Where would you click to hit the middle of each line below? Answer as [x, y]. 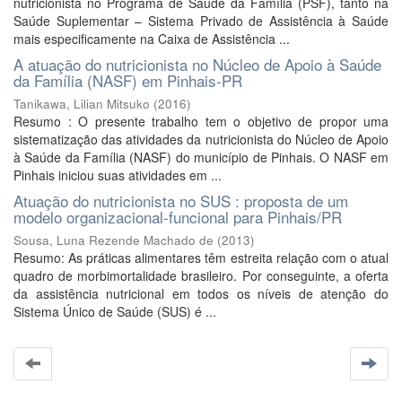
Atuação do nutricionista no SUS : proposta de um [181, 201]
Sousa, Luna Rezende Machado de [114, 240]
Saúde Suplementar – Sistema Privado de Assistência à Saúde [201, 21]
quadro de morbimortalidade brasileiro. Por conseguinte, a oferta [201, 275]
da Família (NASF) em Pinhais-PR [128, 80]
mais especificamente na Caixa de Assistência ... [152, 39]
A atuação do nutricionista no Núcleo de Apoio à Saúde [197, 64]
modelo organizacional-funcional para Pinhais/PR [178, 217]
